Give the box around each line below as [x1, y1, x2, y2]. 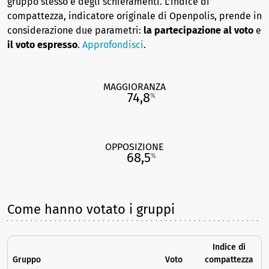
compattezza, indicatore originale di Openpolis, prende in [7, 10, 262, 22]
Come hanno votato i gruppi [7, 201, 175, 217]
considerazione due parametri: [7, 25, 144, 36]
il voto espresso [7, 39, 77, 50]
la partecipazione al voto [144, 25, 253, 36]
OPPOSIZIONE [105, 141, 164, 153]
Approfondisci [82, 39, 144, 50]
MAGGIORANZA [103, 81, 166, 92]
